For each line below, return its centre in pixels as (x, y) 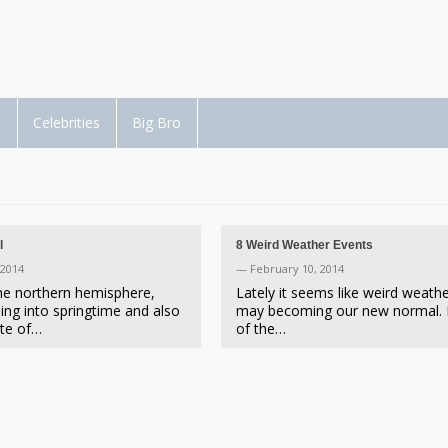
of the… (261, 328)
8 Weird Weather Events (304, 245)
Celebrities (66, 122)
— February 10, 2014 (290, 268)
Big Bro (156, 122)
